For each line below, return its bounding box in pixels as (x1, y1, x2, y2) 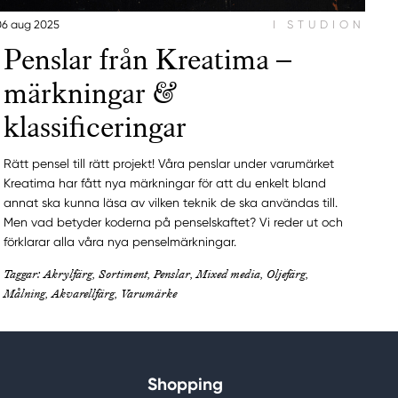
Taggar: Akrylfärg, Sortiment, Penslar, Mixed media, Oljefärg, (4, 265, 310, 282)
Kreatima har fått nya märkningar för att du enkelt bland (4, 175, 327, 190)
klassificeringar (4, 108, 187, 146)
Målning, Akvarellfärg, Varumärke (4, 284, 178, 301)
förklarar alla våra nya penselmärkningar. (4, 234, 237, 249)
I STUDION (272, 17, 365, 31)
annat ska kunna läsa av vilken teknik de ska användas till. (4, 195, 338, 210)
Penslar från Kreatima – (4, 41, 292, 78)
